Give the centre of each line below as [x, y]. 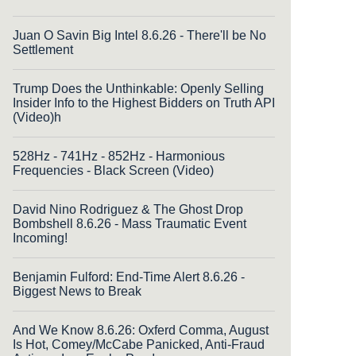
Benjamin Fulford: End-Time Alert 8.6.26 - [129, 277]
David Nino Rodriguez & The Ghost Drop [128, 209]
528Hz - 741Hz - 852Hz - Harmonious [119, 156]
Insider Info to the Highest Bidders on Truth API [144, 103]
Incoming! [40, 238]
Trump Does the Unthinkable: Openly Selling [138, 88]
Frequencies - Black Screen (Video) [113, 170]
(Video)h [37, 117]
